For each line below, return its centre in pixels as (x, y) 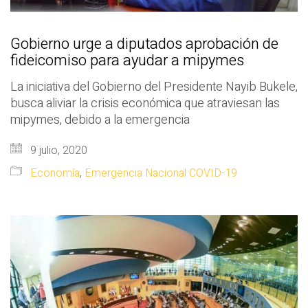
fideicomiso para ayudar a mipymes (127, 61)
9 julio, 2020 (57, 151)
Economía (55, 174)
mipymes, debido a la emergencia (100, 120)
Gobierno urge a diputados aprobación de (144, 44)
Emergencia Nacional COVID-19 (161, 174)
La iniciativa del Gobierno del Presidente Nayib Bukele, (154, 87)
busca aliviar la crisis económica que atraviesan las (145, 104)
